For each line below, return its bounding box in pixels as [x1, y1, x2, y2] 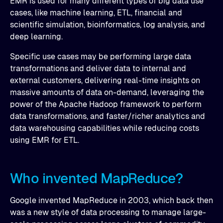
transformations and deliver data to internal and [10, 64, 186, 73]
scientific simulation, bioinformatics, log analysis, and [10, 20, 205, 29]
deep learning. [10, 32, 63, 41]
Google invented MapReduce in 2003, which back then [10, 196, 213, 205]
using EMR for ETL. [10, 135, 79, 145]
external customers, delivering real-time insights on [10, 76, 200, 85]
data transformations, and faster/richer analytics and [10, 111, 205, 121]
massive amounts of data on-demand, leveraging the [10, 88, 204, 97]
